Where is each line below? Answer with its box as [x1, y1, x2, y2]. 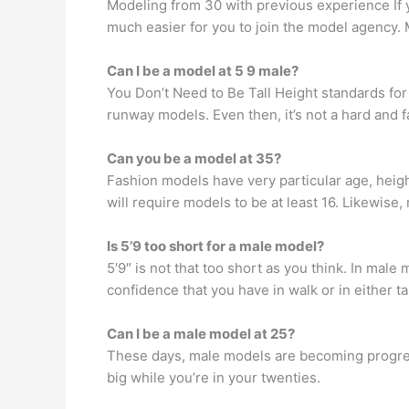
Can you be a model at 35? [107, 150, 281, 167]
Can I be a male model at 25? [107, 325, 295, 342]
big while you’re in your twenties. [107, 369, 320, 386]
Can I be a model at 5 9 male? [107, 62, 299, 79]
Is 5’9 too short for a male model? [107, 237, 324, 255]
